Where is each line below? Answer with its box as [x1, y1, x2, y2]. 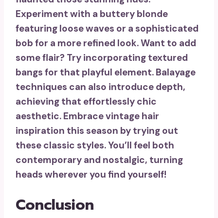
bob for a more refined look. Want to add [16, 36, 196, 49]
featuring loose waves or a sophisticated [16, 22, 199, 35]
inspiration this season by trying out [16, 124, 178, 137]
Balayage [156, 66, 196, 78]
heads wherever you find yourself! [16, 168, 166, 181]
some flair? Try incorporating [16, 51, 148, 64]
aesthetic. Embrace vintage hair [16, 109, 159, 122]
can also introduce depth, [67, 80, 185, 93]
